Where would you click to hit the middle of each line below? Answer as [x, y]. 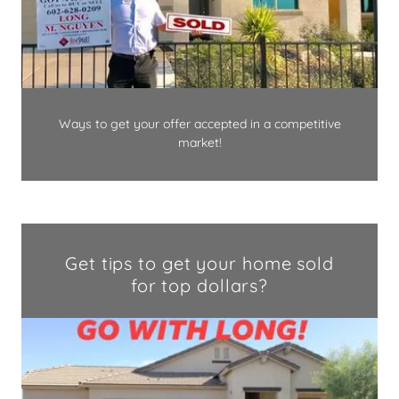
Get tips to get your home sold [199, 264]
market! [199, 143]
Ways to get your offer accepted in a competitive [199, 124]
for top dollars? [199, 286]
